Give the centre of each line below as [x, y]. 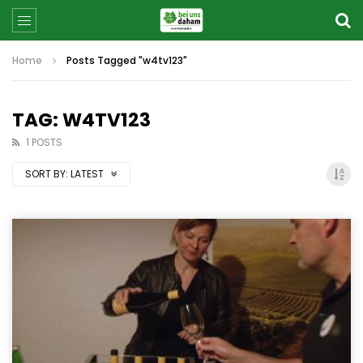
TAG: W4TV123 [81, 120]
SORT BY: [47, 174]
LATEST [88, 174]
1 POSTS [44, 142]
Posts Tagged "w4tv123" [127, 60]
